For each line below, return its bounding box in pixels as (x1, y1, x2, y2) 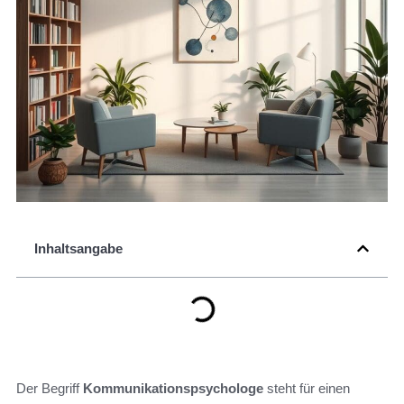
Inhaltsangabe (34, 241, 123, 257)
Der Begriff (16, 381, 83, 397)
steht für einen (263, 381, 350, 397)
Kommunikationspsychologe (83, 381, 263, 397)
